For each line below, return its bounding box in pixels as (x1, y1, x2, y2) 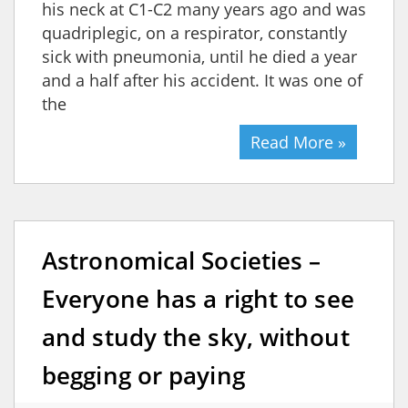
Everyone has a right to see (42, 281, 354, 315)
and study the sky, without (42, 320, 350, 353)
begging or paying (42, 358, 245, 392)
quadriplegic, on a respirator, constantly (42, 21, 347, 44)
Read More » (250, 130, 346, 153)
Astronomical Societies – (42, 243, 321, 277)
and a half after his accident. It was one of (42, 68, 362, 91)
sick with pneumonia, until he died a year (42, 45, 357, 67)
